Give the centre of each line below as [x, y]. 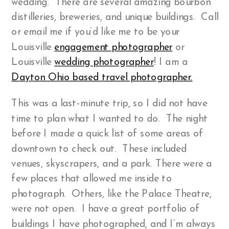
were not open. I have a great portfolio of [106, 210]
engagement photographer [113, 48]
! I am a [171, 63]
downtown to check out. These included [99, 149]
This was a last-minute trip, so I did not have [110, 104]
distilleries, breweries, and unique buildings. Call [115, 18]
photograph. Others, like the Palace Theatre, [112, 194]
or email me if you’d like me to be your [96, 33]
